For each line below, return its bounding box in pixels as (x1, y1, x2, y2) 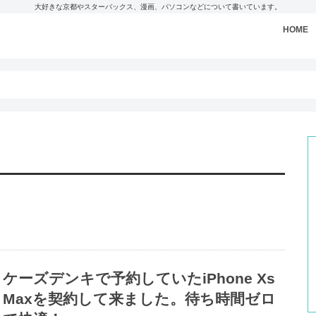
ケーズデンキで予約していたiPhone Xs (3, 270, 276, 287)
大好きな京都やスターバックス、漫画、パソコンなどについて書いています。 (35, 3, 281, 11)
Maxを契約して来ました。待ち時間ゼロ (3, 291, 276, 308)
